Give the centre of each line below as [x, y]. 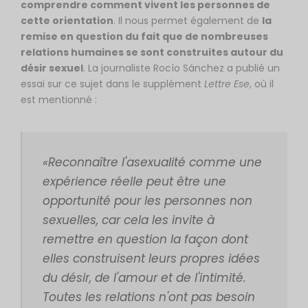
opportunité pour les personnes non [147, 201]
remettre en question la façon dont [145, 239]
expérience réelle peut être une [134, 181]
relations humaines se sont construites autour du [152, 52]
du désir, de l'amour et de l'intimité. [144, 278]
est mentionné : [59, 100]
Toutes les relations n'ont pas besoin [149, 297]
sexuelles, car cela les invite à [129, 220]
